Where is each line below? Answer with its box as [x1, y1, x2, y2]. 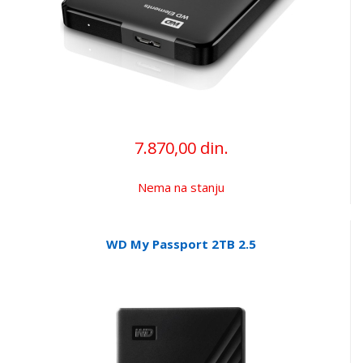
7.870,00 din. [134, 136, 228, 159]
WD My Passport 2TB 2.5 [106, 235, 256, 252]
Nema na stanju [138, 178, 224, 195]
